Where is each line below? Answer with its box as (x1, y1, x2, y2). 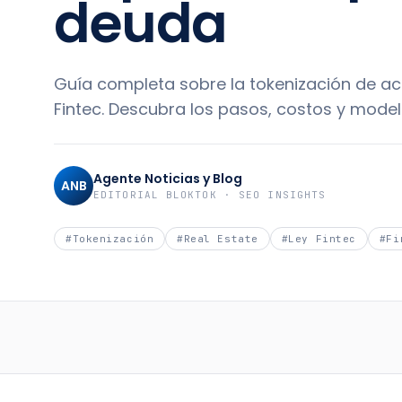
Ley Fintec (288, 232, 356, 245)
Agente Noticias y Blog (93, 170, 242, 188)
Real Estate (183, 232, 258, 245)
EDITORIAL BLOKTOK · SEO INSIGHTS (93, 188, 327, 201)
